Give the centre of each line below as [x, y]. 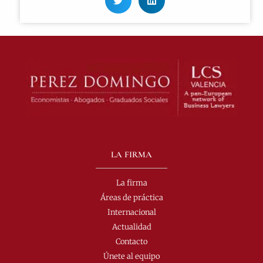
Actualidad [131, 227]
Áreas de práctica [131, 197]
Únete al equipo [131, 256]
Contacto [131, 241]
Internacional [131, 212]
